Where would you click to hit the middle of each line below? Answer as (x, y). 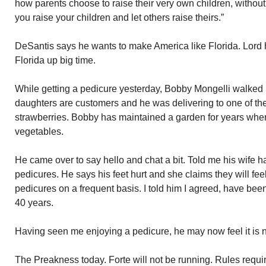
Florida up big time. (55, 60)
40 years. (34, 203)
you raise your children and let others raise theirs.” (119, 18)
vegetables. (39, 132)
